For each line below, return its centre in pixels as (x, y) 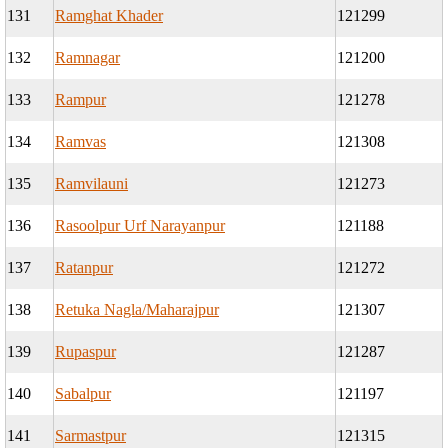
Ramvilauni (91, 184)
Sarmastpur (90, 436)
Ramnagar (87, 58)
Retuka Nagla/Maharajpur (137, 310)
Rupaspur (85, 352)
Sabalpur (83, 394)
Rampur (80, 100)
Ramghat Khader (109, 16)
